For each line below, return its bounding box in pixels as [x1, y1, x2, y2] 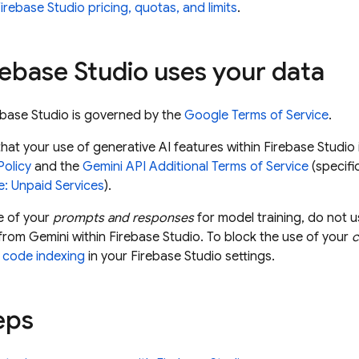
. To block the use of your [200, 229, 352, 245]
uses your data [148, 55, 325, 87]
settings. [222, 248, 275, 264]
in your [85, 248, 131, 264]
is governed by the [69, 107, 184, 123]
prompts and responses [53, 210, 194, 226]
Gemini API [83, 159, 146, 175]
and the [31, 159, 83, 175]
